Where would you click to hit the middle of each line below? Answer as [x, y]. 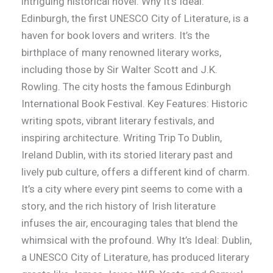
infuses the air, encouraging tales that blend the [129, 223]
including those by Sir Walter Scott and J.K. [119, 70]
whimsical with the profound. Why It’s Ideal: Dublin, [136, 240]
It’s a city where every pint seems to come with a [132, 189]
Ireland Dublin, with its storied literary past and [127, 155]
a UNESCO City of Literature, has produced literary [135, 257]
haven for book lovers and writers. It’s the [115, 36]
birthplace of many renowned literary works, [121, 53]
